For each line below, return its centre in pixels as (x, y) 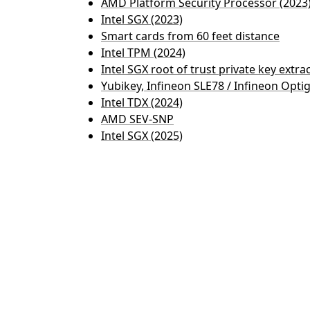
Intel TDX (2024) (142, 102)
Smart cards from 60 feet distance (190, 36)
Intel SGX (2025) (142, 136)
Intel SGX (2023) (142, 19)
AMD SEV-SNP (137, 119)
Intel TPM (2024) (143, 53)
